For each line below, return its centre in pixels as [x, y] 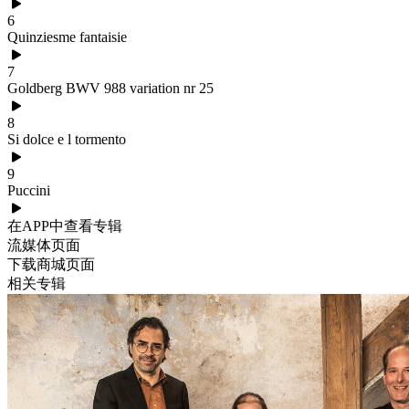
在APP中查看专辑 [65, 226]
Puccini [29, 190]
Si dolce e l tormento [67, 139]
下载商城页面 [51, 264]
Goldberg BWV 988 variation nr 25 [110, 88]
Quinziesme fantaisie [67, 37]
